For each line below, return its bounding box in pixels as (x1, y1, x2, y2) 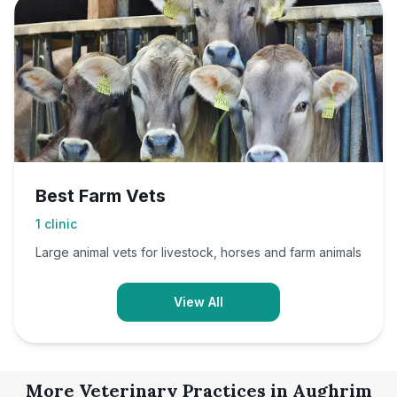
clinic (44, 216, 77, 231)
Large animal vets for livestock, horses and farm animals (35, 245, 362, 260)
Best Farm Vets (35, 185, 166, 206)
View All (174, 294, 223, 309)
